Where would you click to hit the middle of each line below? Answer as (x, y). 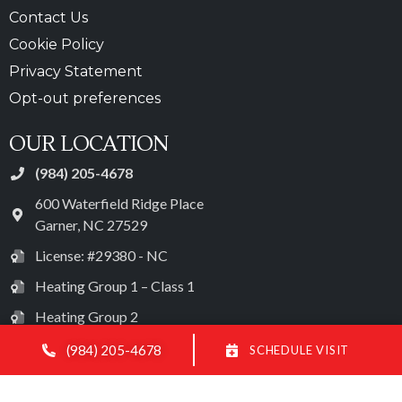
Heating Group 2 (86, 317)
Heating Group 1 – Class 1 (114, 286)
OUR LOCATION (89, 144)
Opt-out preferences (85, 99)
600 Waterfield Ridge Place (119, 204)
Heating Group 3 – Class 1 (114, 347)
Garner (56, 225)
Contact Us (48, 18)
